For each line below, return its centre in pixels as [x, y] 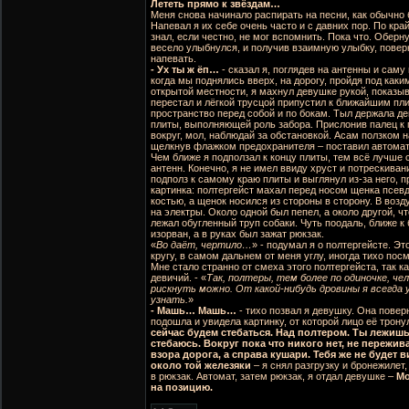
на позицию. [182, 387]
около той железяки [201, 365]
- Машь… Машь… [194, 310]
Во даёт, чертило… [204, 245]
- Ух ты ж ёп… [185, 69]
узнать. [169, 299]
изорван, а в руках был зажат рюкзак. [237, 234]
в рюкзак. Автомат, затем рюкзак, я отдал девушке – [273, 376]
